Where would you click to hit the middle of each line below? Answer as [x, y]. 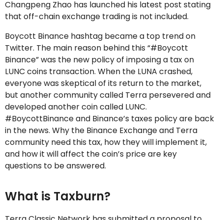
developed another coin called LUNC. [76, 107]
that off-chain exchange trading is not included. [97, 16]
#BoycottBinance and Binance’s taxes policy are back [110, 119]
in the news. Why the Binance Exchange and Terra [101, 130]
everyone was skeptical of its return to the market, [103, 83]
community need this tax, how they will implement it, [106, 142]
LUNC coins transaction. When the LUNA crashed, [99, 71]
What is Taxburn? [58, 196]
